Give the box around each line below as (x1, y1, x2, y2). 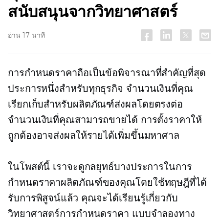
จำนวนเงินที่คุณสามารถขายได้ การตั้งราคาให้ (8, 114, 202, 125)
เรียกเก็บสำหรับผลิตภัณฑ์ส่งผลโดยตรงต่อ (8, 99, 183, 109)
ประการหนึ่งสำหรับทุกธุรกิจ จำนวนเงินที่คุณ (8, 83, 193, 94)
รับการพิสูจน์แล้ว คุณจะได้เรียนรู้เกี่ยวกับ (8, 193, 178, 203)
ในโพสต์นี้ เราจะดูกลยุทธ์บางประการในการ (8, 161, 192, 172)
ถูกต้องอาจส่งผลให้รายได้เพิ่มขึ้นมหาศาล (8, 130, 179, 141)
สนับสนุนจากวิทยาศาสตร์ (8, 2, 177, 21)
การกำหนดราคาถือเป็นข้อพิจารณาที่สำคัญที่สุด (8, 67, 206, 78)
